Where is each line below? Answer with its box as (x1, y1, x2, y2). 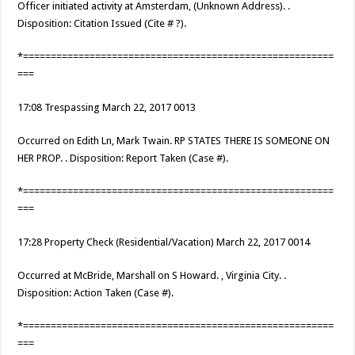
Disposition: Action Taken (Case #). (17, 287, 174, 300)
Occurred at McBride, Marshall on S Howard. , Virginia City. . (17, 269, 287, 282)
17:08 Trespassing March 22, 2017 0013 (17, 101, 197, 114)
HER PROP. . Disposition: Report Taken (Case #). (17, 152, 229, 165)
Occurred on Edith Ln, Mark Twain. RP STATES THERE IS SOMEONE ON (17, 135, 330, 147)
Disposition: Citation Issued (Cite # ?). (17, 17, 187, 30)
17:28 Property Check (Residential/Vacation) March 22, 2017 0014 (17, 236, 311, 249)
